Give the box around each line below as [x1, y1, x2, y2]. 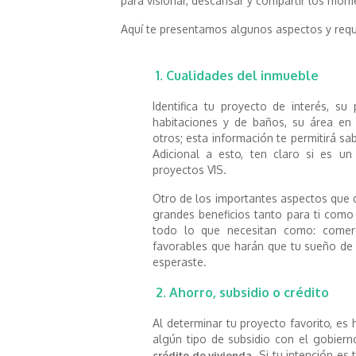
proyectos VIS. [153, 162, 226, 176]
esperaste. [153, 254, 210, 269]
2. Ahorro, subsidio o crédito [153, 284, 329, 300]
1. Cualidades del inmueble [153, 67, 319, 83]
